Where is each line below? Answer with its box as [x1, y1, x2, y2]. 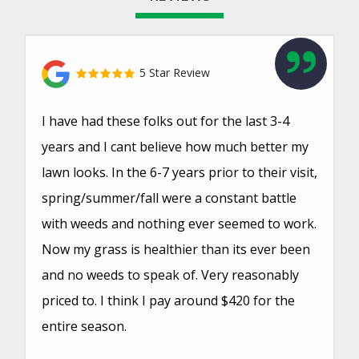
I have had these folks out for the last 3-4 [42, 111, 289, 130]
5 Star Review [136, 64, 210, 80]
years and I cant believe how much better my [42, 137, 309, 155]
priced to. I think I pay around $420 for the [42, 291, 295, 309]
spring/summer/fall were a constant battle [42, 188, 296, 207]
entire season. [42, 317, 127, 335]
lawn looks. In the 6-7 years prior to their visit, [42, 163, 317, 181]
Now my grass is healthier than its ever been [42, 240, 310, 258]
